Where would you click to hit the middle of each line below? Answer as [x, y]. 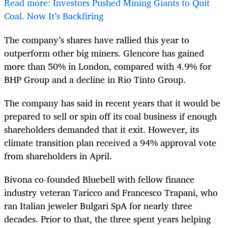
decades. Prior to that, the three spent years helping [107, 219]
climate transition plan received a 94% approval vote [110, 142]
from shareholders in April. [58, 155]
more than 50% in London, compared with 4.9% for [108, 66]
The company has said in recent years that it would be [112, 103]
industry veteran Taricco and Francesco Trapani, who [111, 192]
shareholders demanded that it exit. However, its [102, 129]
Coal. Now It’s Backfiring [54, 16]
